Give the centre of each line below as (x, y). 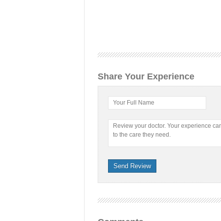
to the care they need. (142, 135)
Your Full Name (133, 103)
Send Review (132, 166)
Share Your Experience (146, 76)
